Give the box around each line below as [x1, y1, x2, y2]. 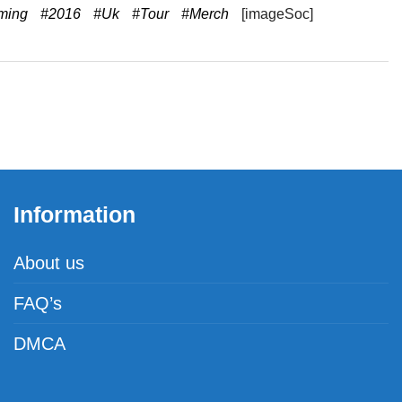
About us [13, 253, 84, 274]
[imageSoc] [238, 5, 313, 22]
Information [13, 201, 135, 227]
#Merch [181, 5, 229, 22]
